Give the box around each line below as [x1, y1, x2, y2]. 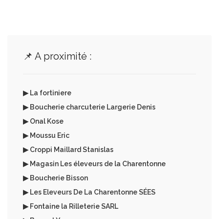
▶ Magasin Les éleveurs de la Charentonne [23, 160, 166, 168]
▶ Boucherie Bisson [23, 174, 88, 182]
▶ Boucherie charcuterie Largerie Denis [23, 103, 155, 111]
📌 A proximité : [23, 50, 91, 62]
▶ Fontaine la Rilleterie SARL [23, 202, 118, 210]
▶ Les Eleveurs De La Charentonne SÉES [23, 188, 155, 196]
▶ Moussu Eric [23, 131, 69, 139]
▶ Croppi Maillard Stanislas [23, 146, 113, 153]
